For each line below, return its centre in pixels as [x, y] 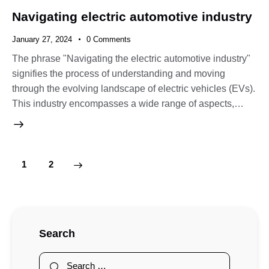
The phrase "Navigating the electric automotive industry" [131, 58]
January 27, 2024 [42, 40]
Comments [112, 40]
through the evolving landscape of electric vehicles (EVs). [134, 88]
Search [57, 233]
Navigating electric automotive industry [132, 17]
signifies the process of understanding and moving [119, 73]
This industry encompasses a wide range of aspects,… [128, 103]
